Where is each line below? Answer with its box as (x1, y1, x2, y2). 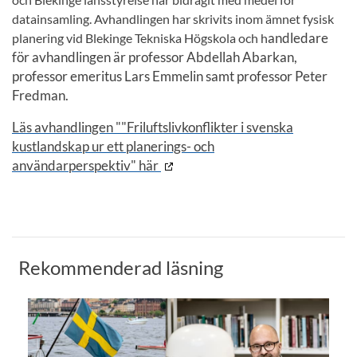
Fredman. (12, 87, 69, 104)
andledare (268, 29, 328, 47)
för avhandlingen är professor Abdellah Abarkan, (12, 49, 297, 66)
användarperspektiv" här (12, 157, 161, 175)
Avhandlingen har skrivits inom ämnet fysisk (94, 11, 334, 27)
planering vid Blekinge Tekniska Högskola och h (12, 30, 268, 46)
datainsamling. (12, 11, 94, 27)
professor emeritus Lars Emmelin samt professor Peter (12, 68, 328, 85)
